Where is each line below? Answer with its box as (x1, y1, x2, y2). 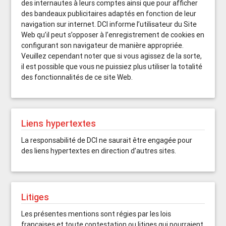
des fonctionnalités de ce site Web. (21, 73, 133, 82)
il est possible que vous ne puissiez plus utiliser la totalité (21, 62, 203, 71)
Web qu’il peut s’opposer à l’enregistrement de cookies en (21, 30, 205, 39)
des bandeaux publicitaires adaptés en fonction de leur (21, 9, 197, 18)
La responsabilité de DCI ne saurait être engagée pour (21, 136, 193, 145)
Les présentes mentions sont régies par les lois (21, 209, 172, 218)
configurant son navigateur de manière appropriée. (21, 41, 184, 50)
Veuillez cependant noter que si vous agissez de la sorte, (21, 51, 202, 61)
